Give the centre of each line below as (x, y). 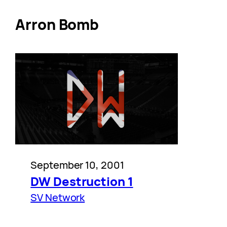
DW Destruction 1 (82, 181)
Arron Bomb (57, 25)
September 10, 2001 (77, 165)
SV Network (58, 198)
